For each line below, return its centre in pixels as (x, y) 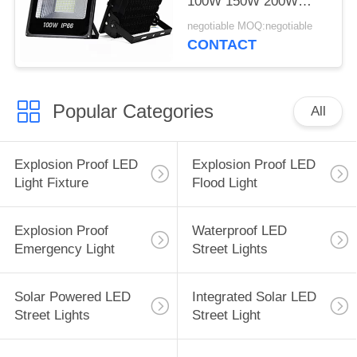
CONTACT (222, 45)
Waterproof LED (239, 231)
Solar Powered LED (72, 297)
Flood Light (224, 183)
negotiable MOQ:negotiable (250, 27)
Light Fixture (51, 183)
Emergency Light (64, 249)
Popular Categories (133, 111)
